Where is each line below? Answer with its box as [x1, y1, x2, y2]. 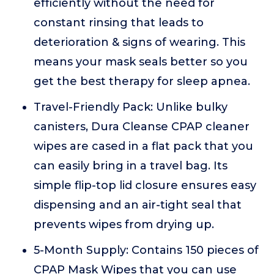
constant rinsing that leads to [34, 16, 204, 29]
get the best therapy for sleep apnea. [34, 75, 250, 88]
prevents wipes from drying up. [34, 218, 214, 231]
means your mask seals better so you [34, 55, 248, 68]
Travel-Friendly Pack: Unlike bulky [34, 100, 228, 114]
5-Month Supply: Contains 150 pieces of [34, 243, 259, 257]
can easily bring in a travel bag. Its [34, 159, 228, 172]
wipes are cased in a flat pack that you [34, 139, 253, 153]
